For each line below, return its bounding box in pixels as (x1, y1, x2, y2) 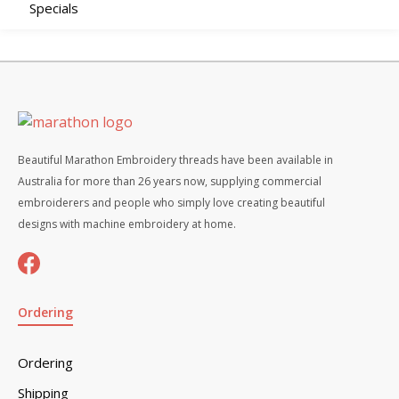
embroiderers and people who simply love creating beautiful (18, 195, 325, 211)
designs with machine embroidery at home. (18, 216, 236, 232)
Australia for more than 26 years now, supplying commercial (18, 174, 322, 190)
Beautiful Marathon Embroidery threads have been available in (18, 152, 333, 168)
